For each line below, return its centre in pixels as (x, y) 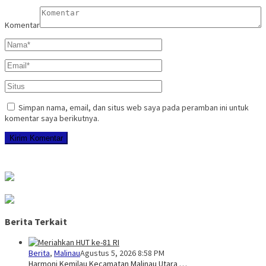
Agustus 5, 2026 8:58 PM (122, 253)
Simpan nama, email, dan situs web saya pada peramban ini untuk (134, 107)
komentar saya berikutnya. (52, 118)
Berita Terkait (36, 221)
